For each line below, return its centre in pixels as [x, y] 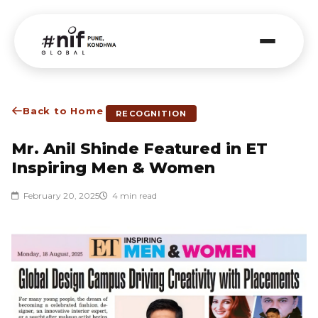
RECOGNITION [152, 114]
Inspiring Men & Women [113, 168]
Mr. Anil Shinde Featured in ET [139, 149]
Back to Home [63, 111]
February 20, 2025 [61, 196]
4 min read [135, 196]
